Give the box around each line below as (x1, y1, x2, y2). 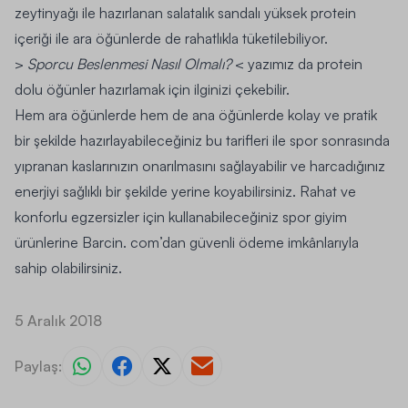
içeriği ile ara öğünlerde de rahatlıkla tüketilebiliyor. (15, 29, 328, 48)
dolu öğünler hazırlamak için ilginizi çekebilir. (15, 80, 290, 99)
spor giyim (282, 208, 347, 227)
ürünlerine (15, 233, 82, 252)
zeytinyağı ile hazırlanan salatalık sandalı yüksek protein (15, 4, 356, 23)
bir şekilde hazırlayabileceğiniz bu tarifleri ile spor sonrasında (15, 131, 390, 150)
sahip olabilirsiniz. (15, 259, 122, 278)
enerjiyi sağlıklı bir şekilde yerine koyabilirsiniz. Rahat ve (15, 182, 356, 201)
